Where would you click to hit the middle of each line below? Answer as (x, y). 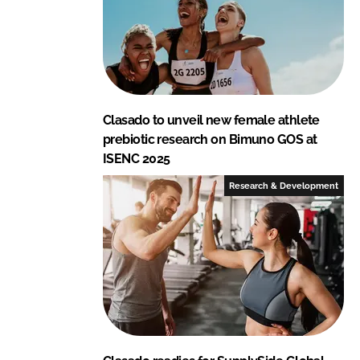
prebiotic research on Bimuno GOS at (210, 139)
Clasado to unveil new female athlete (211, 120)
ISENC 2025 (137, 158)
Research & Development (284, 185)
